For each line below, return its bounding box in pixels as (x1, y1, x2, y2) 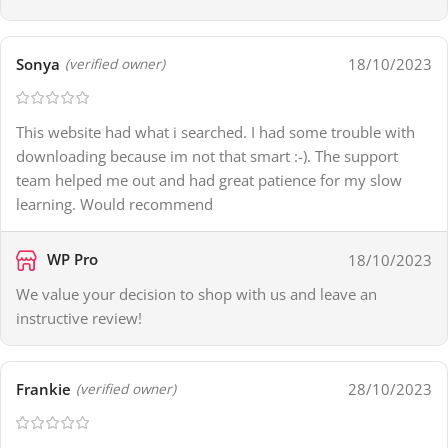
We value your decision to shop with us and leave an (16, 284, 377, 305)
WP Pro (43, 249, 98, 270)
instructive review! (16, 308, 142, 329)
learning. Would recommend (16, 194, 213, 215)
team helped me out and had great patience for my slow (16, 170, 402, 191)
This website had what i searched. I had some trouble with (16, 122, 415, 143)
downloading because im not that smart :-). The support (16, 146, 398, 167)
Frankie (16, 379, 71, 400)
